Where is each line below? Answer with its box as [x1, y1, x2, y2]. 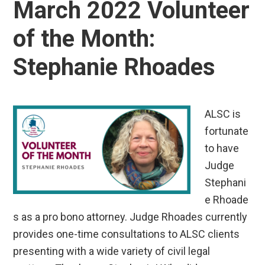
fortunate [205, 124, 249, 137]
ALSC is [205, 107, 241, 120]
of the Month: [13, 24, 156, 53]
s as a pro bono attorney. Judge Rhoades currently [13, 210, 248, 223]
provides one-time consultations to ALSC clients [13, 227, 240, 240]
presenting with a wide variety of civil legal [13, 244, 211, 257]
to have [205, 141, 240, 154]
